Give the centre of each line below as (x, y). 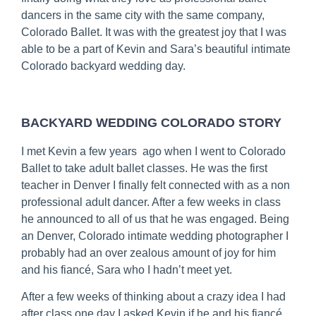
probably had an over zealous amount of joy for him (148, 253)
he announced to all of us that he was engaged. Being (155, 219)
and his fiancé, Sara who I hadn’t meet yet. (127, 269)
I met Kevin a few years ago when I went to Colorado (153, 151)
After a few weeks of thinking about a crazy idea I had (153, 297)
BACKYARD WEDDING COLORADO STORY (151, 122)
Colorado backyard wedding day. (103, 66)
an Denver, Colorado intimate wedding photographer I (155, 236)
